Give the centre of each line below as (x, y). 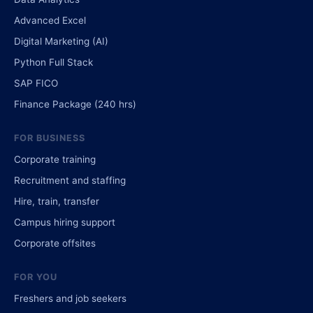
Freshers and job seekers (70, 298)
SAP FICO (36, 83)
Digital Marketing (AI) (61, 41)
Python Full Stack (53, 62)
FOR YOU (36, 277)
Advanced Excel (50, 20)
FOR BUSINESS (50, 138)
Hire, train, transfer (57, 201)
